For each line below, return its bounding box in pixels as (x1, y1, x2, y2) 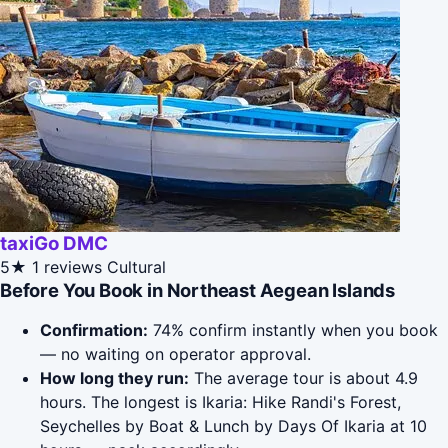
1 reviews (32, 257, 102, 278)
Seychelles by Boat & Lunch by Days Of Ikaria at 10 (40, 416, 427, 437)
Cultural (107, 257, 166, 278)
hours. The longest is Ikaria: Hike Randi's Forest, (40, 392, 401, 413)
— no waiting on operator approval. (40, 344, 311, 365)
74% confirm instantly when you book (148, 320, 438, 341)
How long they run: (40, 368, 189, 389)
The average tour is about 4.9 (189, 368, 418, 389)
